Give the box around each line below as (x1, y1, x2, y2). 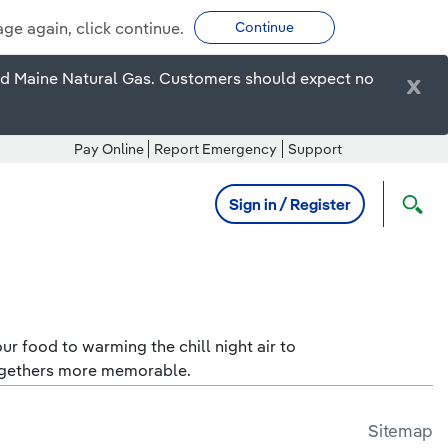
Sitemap (367, 420, 433, 441)
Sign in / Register (229, 194, 351, 214)
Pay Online (73, 140, 144, 158)
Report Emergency (154, 140, 278, 158)
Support (287, 140, 342, 158)
